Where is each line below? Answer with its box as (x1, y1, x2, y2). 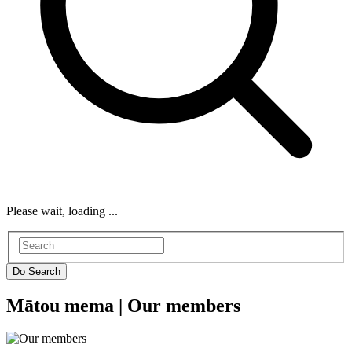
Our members (127, 295, 240, 316)
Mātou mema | (6, 295, 127, 316)
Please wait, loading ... (6, 204, 118, 218)
